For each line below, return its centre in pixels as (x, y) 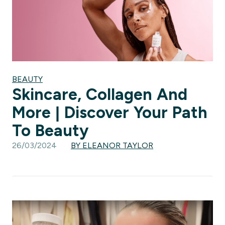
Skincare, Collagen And (100, 95)
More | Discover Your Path (110, 113)
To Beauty (50, 131)
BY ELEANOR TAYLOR (112, 146)
